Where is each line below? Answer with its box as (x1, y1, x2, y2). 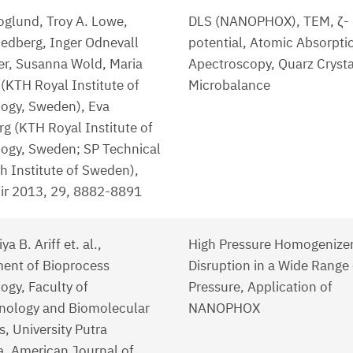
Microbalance (188, 76, 270, 95)
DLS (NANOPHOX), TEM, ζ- (188, 13, 349, 31)
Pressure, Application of (188, 278, 333, 296)
